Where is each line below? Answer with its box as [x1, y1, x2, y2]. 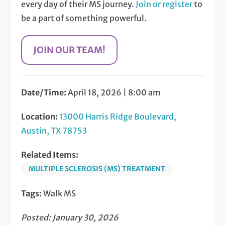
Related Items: [21, 150, 79, 160]
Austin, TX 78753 [21, 126, 87, 136]
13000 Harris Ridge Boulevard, [59, 111, 177, 122]
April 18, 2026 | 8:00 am [66, 87, 161, 98]
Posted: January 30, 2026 [21, 212, 119, 223]
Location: [21, 111, 60, 122]
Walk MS [43, 188, 76, 199]
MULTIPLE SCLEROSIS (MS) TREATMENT [29, 164, 166, 174]
